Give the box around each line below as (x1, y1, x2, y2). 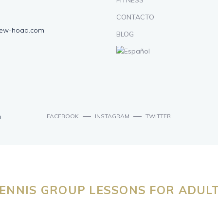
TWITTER (145, 112, 171, 120)
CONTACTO (116, 13, 154, 21)
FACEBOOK (47, 112, 79, 120)
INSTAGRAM (95, 112, 130, 120)
